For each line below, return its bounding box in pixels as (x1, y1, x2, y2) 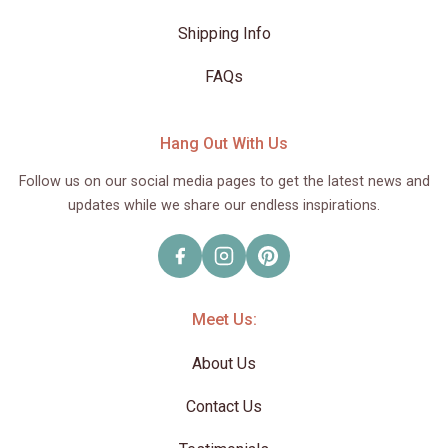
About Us (192, 354, 256, 374)
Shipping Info (177, 24, 271, 44)
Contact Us (186, 397, 262, 417)
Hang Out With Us (160, 134, 288, 154)
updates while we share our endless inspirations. (68, 197, 380, 215)
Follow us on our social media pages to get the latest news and (18, 173, 430, 191)
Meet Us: (191, 310, 257, 330)
